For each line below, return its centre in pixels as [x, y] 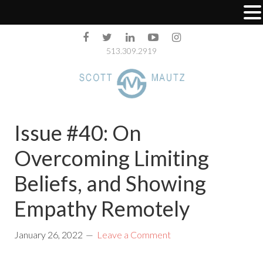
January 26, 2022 [49, 235]
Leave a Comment [134, 235]
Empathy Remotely [102, 209]
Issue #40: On [78, 133]
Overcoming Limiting [112, 158]
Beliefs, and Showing [110, 183]
